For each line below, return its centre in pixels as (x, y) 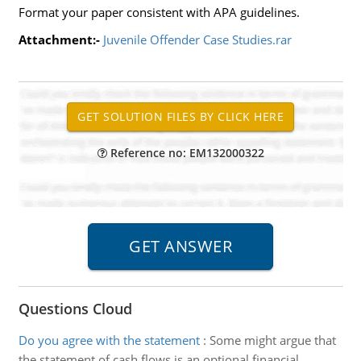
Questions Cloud (75, 309)
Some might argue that (272, 340)
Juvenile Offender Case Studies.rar (197, 39)
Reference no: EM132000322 (185, 153)
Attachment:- (59, 39)
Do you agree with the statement (109, 340)
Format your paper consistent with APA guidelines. (159, 12)
